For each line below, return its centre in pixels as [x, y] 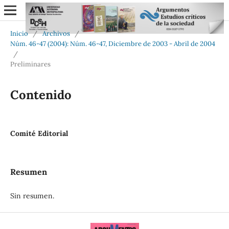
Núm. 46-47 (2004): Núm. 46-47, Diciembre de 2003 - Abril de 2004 [112, 43]
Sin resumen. [32, 196]
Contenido [41, 95]
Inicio [19, 33]
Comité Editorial [39, 133]
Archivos [56, 33]
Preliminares [30, 64]
